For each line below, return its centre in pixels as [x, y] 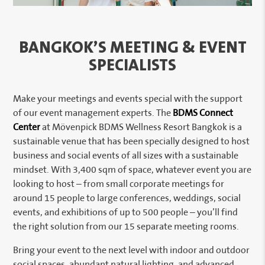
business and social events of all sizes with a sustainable [126, 156]
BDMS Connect [203, 113]
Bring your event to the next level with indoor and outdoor [132, 251]
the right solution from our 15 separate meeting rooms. [126, 227]
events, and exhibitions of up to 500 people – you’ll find [126, 213]
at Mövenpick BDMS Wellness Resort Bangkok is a [141, 127]
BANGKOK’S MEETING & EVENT [132, 47]
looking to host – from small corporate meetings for [119, 184]
